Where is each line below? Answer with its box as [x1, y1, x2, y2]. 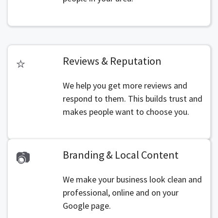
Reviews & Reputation [62, 54, 162, 68]
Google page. [62, 200, 111, 211]
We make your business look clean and [62, 174, 202, 185]
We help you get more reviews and [62, 80, 187, 91]
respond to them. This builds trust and [62, 93, 202, 104]
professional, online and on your [62, 187, 179, 198]
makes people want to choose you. [62, 106, 189, 117]
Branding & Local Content [62, 148, 179, 162]
